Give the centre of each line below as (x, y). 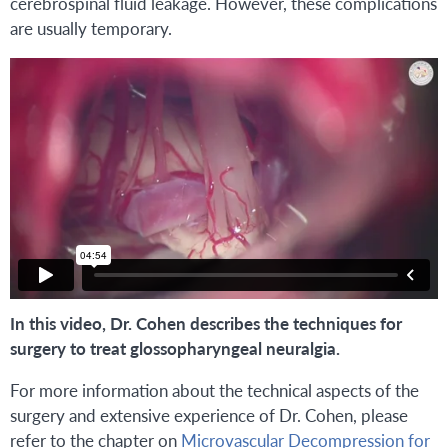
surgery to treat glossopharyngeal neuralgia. (175, 348)
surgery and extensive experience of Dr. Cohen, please (209, 415)
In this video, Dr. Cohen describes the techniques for (206, 323)
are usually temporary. (91, 28)
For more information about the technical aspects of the (214, 390)
